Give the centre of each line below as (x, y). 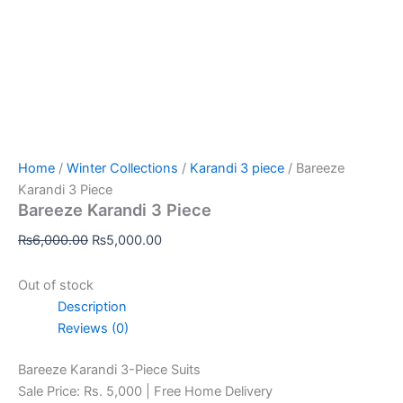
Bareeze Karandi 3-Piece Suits (109, 369)
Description (92, 306)
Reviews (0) (93, 328)
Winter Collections (122, 169)
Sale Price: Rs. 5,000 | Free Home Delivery (145, 391)
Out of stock (56, 285)
